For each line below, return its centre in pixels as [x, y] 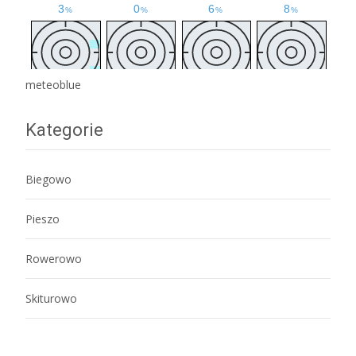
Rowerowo [54, 258]
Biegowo [48, 179]
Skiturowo [51, 298]
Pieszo [43, 219]
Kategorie [64, 130]
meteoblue [53, 84]
